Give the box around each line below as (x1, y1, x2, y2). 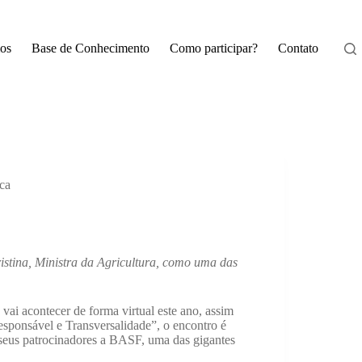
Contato (277, 41, 318, 55)
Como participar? (169, 41, 258, 55)
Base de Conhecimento (31, 41, 149, 55)
